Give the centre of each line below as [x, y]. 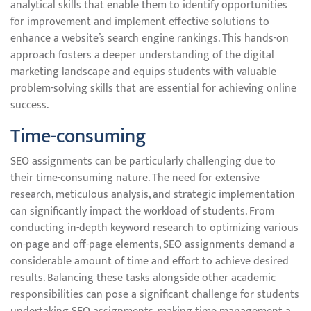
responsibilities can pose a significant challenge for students [155, 295]
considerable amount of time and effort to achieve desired [150, 261]
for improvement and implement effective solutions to [140, 22]
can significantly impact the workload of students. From [142, 211]
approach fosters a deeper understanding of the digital [142, 55]
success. [30, 105]
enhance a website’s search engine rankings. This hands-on [150, 39]
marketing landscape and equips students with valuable [143, 72]
